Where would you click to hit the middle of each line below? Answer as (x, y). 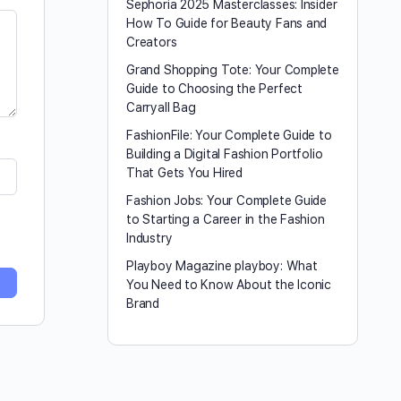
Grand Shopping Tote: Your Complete (233, 70)
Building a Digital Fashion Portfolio (225, 154)
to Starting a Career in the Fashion (226, 219)
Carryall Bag (161, 107)
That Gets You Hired (185, 173)
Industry (149, 238)
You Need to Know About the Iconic (229, 285)
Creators (152, 42)
